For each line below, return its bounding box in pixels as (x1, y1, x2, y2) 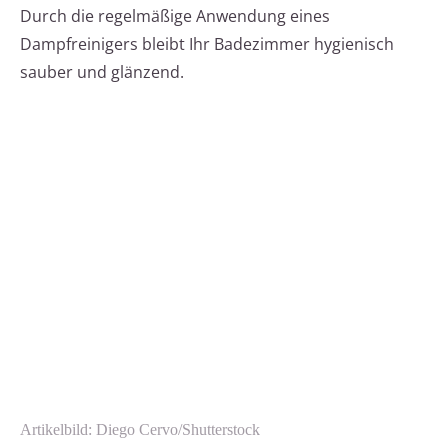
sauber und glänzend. (20, 61, 184, 84)
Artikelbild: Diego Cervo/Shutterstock (20, 421, 260, 439)
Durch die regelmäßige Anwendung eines (20, 5, 330, 28)
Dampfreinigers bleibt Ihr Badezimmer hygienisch (20, 33, 394, 56)
